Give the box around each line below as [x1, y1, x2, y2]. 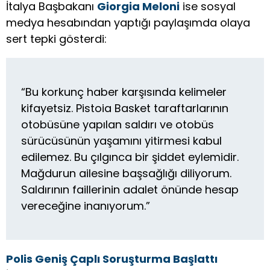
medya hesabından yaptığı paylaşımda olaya [6, 15, 250, 31]
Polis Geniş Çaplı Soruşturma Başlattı [6, 251, 218, 267]
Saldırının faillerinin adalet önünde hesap [21, 182, 239, 198]
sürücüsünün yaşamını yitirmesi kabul [21, 133, 222, 149]
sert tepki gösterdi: [6, 31, 107, 47]
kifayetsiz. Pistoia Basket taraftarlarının [21, 101, 228, 116]
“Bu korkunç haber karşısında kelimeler [21, 84, 227, 100]
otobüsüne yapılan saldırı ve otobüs [21, 117, 214, 133]
